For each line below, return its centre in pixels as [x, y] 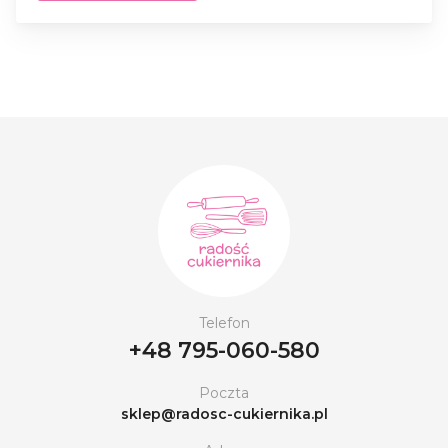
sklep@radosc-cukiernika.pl [224, 413]
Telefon [224, 322]
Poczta [224, 392]
